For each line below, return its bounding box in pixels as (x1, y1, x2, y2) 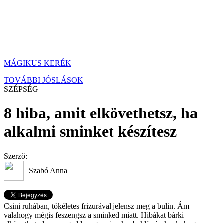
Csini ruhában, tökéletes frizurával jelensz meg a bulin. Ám (4, 201, 189, 210)
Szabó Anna (29, 166, 67, 175)
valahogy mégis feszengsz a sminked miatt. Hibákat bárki (4, 210, 184, 219)
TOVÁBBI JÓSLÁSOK (4, 76, 83, 84)
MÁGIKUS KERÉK (4, 59, 71, 67)
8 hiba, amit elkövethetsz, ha (4, 104, 198, 122)
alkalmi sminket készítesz (4, 122, 177, 141)
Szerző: (4, 151, 27, 160)
